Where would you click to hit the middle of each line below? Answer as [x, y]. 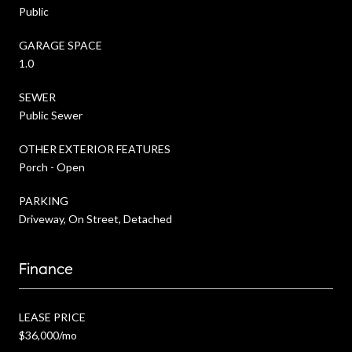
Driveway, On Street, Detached [95, 218]
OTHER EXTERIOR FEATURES [95, 148]
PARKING [44, 200]
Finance [46, 269]
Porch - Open [52, 167]
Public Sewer [51, 115]
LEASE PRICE [52, 317]
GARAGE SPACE [60, 45]
